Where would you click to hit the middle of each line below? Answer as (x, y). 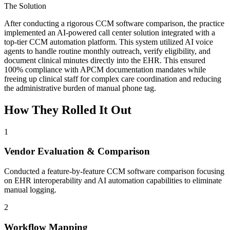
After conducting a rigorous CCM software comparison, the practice (114, 23)
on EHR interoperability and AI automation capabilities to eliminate (113, 181)
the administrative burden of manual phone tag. (80, 88)
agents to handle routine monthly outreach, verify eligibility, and (107, 51)
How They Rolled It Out (68, 110)
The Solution (25, 6)
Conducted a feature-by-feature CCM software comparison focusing (114, 171)
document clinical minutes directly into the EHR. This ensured (105, 60)
